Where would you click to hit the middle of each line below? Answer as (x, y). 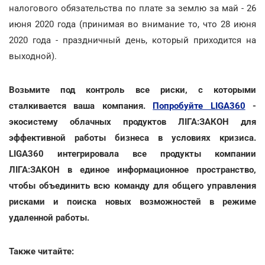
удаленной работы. (49, 217)
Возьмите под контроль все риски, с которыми (132, 90)
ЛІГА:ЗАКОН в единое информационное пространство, (132, 169)
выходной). (33, 56)
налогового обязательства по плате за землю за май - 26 (132, 8)
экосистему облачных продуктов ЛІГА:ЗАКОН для (132, 122)
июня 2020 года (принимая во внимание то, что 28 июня (132, 24)
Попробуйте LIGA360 (199, 106)
